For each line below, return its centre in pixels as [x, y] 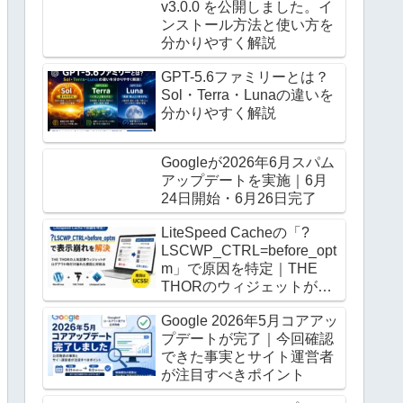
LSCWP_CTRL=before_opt [249, 250]
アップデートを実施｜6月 [244, 180]
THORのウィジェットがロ [246, 286]
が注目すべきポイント [233, 374]
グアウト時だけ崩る [226, 304]
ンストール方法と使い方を [247, 24]
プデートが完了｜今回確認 [247, 338]
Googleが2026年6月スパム [248, 162]
